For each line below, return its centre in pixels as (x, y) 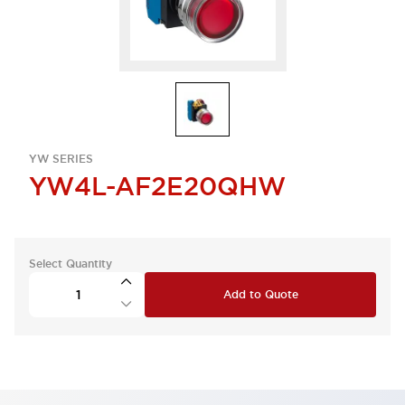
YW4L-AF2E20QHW (157, 186)
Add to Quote (260, 295)
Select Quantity (71, 264)
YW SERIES (61, 159)
